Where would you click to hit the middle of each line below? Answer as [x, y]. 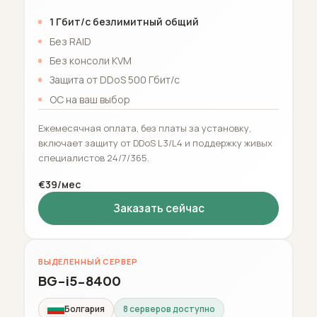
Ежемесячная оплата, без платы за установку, [144, 128]
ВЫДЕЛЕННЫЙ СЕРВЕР [88, 262]
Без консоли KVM [90, 61]
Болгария [84, 309]
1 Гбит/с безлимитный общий [124, 22]
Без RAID [70, 41]
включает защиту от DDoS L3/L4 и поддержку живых [155, 143]
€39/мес [59, 185]
